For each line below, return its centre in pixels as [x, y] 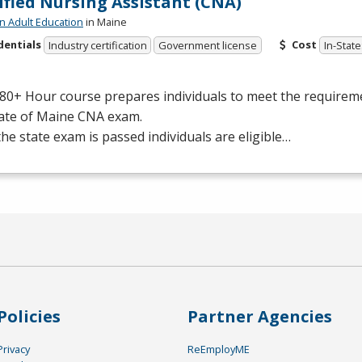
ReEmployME [219, 349]
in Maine [105, 21]
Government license [208, 46]
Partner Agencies [260, 317]
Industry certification [97, 46]
